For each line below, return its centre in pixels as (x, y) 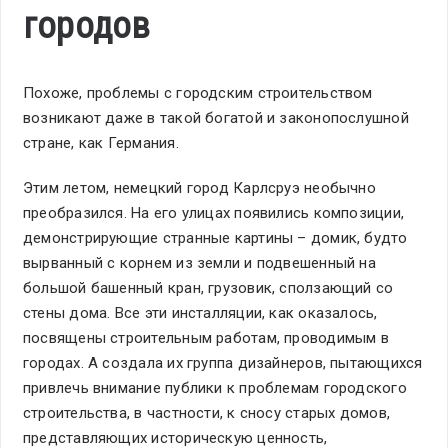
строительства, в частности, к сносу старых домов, (207, 413)
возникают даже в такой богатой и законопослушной (216, 118)
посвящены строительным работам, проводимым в (206, 338)
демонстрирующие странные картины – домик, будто (215, 238)
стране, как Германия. (101, 143)
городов (87, 26)
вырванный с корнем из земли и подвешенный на (199, 263)
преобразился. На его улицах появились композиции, (214, 213)
